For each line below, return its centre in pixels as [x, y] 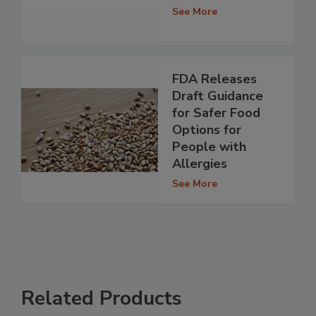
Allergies [200, 164]
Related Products [102, 299]
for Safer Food [216, 113]
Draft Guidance [218, 96]
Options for [207, 130]
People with [209, 147]
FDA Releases [214, 79]
